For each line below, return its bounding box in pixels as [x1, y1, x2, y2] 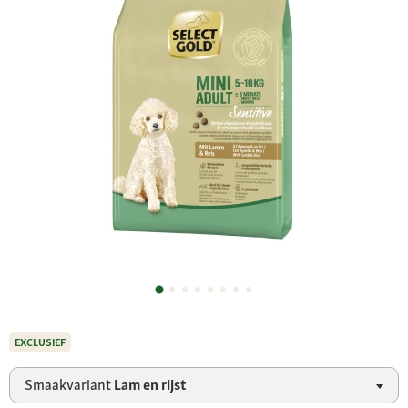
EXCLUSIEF [15, 335, 66, 351]
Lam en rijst [114, 374, 187, 394]
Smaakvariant [25, 374, 114, 394]
